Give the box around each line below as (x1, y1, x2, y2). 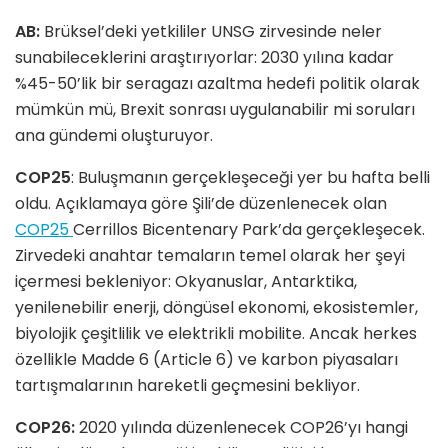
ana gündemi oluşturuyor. (15, 123, 213, 147)
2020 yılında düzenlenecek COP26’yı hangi (75, 415, 408, 439)
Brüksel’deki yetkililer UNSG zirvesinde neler (44, 19, 382, 43)
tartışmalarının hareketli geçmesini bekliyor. (15, 373, 360, 397)
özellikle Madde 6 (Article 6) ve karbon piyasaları (15, 347, 398, 371)
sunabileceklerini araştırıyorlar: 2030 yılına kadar (15, 45, 394, 69)
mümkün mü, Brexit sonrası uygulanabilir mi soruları (15, 97, 415, 121)
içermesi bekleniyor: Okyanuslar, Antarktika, (15, 269, 357, 293)
